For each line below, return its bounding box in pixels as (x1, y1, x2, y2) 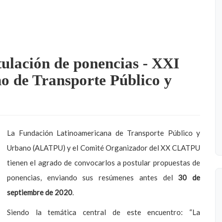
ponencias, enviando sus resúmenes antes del (7, 173, 178, 182)
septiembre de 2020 (7, 188, 72, 197)
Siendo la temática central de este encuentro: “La (7, 208, 200, 217)
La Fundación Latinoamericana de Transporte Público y (7, 128, 200, 137)
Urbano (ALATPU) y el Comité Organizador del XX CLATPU (7, 143, 200, 152)
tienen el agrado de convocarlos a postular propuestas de (7, 158, 200, 167)
